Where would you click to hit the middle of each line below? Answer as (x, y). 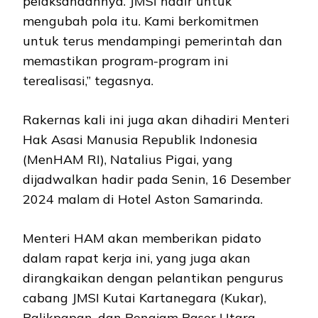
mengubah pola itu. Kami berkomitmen (141, 21)
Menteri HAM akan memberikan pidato (142, 238)
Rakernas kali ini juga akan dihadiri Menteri (156, 120)
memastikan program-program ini (126, 61)
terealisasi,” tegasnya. (90, 81)
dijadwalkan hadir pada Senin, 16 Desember (157, 180)
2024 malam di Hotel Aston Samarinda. (143, 199)
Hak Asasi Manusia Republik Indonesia (140, 140)
